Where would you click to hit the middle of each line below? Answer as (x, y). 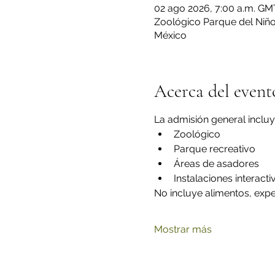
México (170, 35)
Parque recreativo (214, 149)
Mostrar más (183, 229)
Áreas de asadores (216, 164)
